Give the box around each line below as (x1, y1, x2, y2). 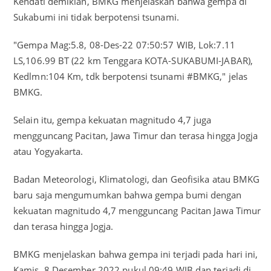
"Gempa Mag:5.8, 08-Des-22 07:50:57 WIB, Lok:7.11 (13, 39, 235, 51)
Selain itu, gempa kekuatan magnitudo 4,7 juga (13, 114, 212, 126)
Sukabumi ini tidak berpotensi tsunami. (13, 11, 179, 24)
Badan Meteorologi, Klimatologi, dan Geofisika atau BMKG (13, 173, 260, 186)
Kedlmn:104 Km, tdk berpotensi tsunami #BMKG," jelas (13, 70, 248, 83)
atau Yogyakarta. (13, 145, 86, 158)
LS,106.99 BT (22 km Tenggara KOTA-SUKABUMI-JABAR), (13, 54, 253, 67)
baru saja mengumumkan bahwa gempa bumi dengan (13, 189, 242, 201)
